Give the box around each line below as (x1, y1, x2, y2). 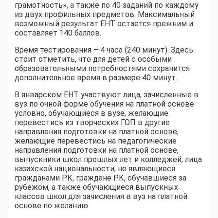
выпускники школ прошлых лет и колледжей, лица (15, 154, 202, 164)
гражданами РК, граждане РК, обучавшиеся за (15, 173, 186, 182)
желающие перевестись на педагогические (15, 136, 177, 145)
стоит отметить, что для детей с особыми (15, 54, 172, 64)
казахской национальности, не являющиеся (15, 163, 175, 173)
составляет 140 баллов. (15, 28, 101, 37)
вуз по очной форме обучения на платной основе (15, 99, 194, 109)
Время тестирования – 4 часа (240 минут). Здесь (15, 45, 193, 54)
